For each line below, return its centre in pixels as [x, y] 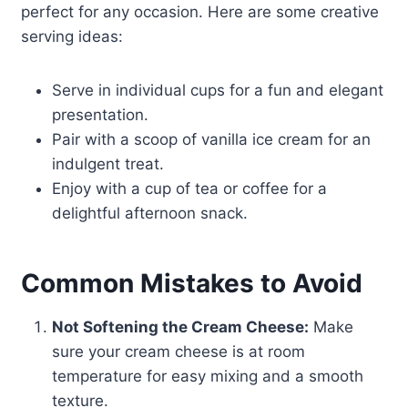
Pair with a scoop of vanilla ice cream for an [211, 140]
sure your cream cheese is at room [178, 352]
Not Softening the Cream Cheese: [180, 327]
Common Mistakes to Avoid [191, 284]
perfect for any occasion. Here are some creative [199, 12]
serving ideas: [71, 37]
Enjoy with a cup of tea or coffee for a [189, 189]
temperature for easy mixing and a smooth [207, 377]
